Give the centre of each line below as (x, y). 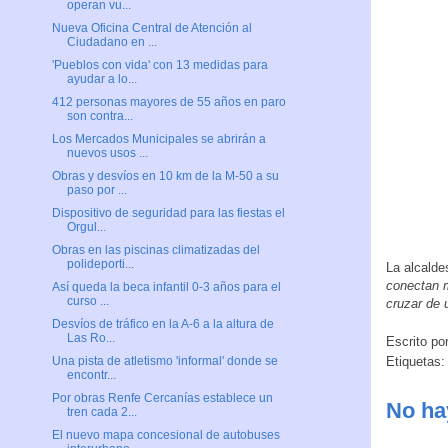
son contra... (99, 116)
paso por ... (96, 190)
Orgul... (86, 227)
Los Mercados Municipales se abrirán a (158, 139)
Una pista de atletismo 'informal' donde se (164, 361)
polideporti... (100, 264)
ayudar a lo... (101, 79)
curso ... (87, 301)
